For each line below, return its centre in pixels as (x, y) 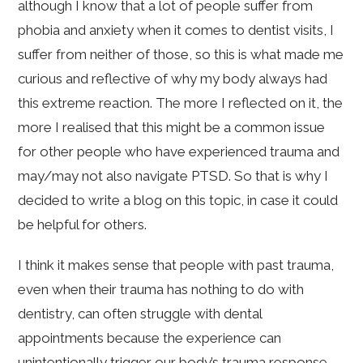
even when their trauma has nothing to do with (161, 290)
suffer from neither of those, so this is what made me (181, 55)
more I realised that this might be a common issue (172, 128)
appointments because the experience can (150, 338)
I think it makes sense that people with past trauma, (176, 265)
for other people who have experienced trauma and (179, 152)
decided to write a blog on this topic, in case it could (178, 201)
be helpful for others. (83, 225)
